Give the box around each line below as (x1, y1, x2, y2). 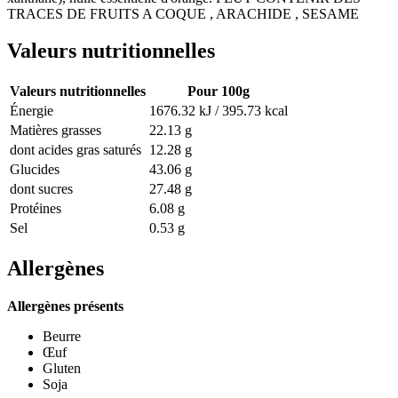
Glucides (10, 162, 60, 178)
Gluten (43, 361, 81, 377)
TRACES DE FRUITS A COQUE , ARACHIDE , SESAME (7, 5, 359, 21)
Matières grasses (10, 123, 101, 139)
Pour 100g (187, 84, 250, 99)
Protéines (10, 201, 61, 217)
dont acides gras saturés (10, 142, 141, 158)
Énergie (10, 103, 53, 119)
